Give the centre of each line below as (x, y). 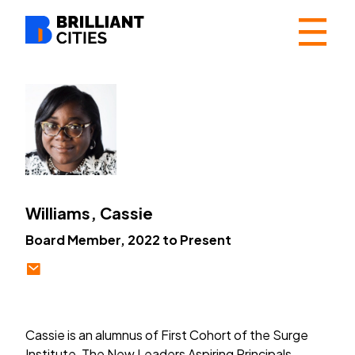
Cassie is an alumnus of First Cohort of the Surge (167, 334)
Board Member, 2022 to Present (128, 239)
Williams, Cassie (89, 212)
